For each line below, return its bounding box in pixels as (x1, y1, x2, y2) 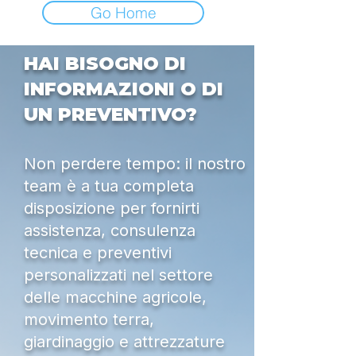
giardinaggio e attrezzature (24, 332, 225, 351)
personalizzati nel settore (24, 265, 213, 284)
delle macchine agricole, (24, 288, 207, 307)
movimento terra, (24, 310, 154, 329)
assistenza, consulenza (24, 221, 195, 240)
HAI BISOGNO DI (24, 52, 186, 75)
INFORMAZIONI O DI (24, 78, 223, 100)
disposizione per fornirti (24, 199, 199, 218)
